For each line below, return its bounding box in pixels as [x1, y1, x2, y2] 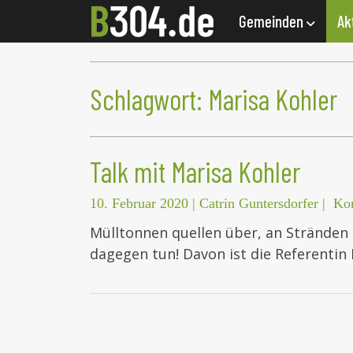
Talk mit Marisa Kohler [90, 154, 300, 189]
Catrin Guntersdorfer [199, 195, 318, 212]
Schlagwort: [90, 82, 208, 117]
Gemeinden [239, 11, 307, 31]
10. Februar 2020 [90, 195, 188, 212]
